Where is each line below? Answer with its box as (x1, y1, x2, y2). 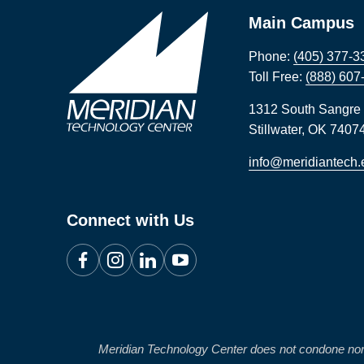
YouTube (165, 244, 222, 260)
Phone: (249, 50, 294, 63)
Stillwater (249, 123, 302, 136)
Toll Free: (249, 70, 306, 84)
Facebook (67, 244, 132, 260)
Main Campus (249, 14, 355, 32)
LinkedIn (132, 244, 188, 260)
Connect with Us (67, 211, 194, 229)
